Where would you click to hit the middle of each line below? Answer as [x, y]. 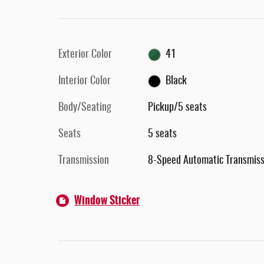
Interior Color [85, 81]
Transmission [84, 161]
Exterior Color [85, 55]
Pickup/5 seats [177, 108]
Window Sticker [107, 200]
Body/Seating [85, 108]
